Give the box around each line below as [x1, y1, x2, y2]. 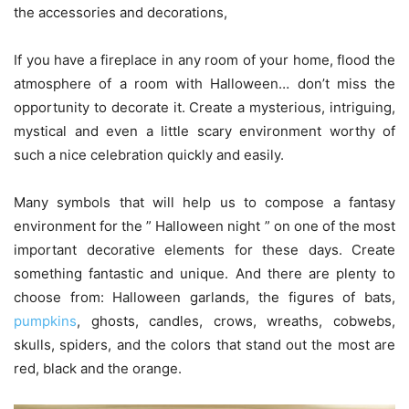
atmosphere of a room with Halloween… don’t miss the [14, 75, 395, 93]
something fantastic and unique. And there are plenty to [14, 265, 395, 283]
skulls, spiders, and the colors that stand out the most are [14, 336, 395, 354]
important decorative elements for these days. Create [14, 241, 395, 259]
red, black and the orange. [14, 360, 182, 378]
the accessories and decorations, [14, 4, 227, 22]
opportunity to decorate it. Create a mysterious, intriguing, [14, 99, 395, 117]
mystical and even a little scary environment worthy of [14, 122, 395, 141]
